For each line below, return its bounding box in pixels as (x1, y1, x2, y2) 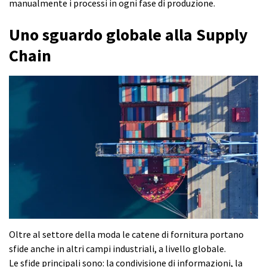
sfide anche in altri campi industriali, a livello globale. (9, 242, 226, 254)
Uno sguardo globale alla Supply (9, 24, 248, 46)
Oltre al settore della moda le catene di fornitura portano (9, 228, 244, 240)
